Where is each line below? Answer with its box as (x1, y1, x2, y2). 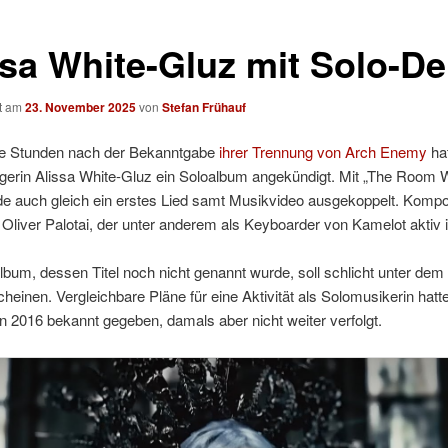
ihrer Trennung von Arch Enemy (218, 141, 427, 163)
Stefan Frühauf (161, 97, 246, 116)
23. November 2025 (24, 97, 136, 116)
